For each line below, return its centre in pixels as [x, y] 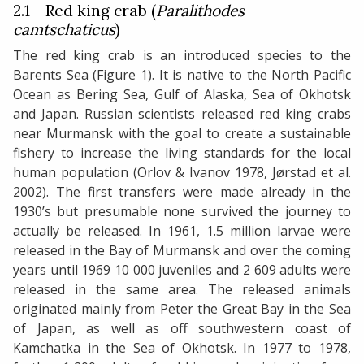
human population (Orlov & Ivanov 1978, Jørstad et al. [182, 172]
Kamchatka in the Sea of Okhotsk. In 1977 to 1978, [182, 347]
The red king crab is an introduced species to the [182, 55]
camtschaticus [64, 29]
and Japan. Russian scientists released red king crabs [182, 113]
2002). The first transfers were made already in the [182, 191]
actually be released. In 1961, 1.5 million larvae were [182, 230]
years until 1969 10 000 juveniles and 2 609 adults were [182, 269]
